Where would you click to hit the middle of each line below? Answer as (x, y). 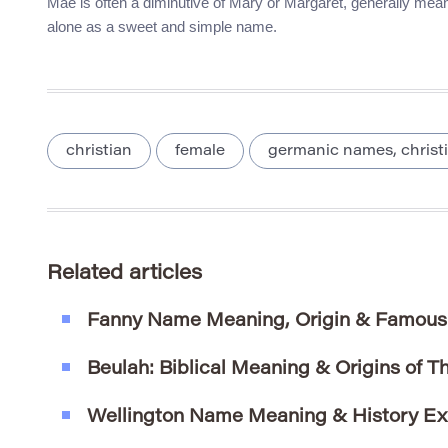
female (200, 152)
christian (99, 152)
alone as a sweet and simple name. (162, 27)
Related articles (124, 274)
